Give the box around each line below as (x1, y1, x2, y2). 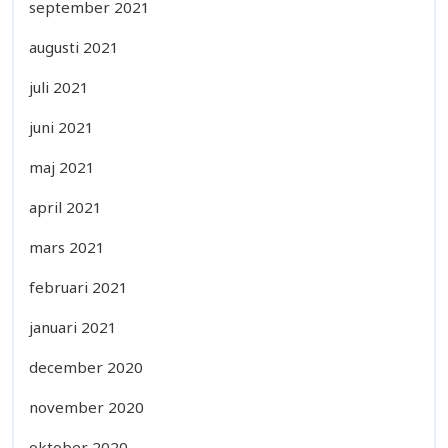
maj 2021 (29, 156, 95, 177)
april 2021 (29, 196, 102, 217)
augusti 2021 (29, 36, 119, 57)
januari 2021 (29, 316, 117, 337)
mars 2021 (29, 236, 105, 257)
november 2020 (29, 396, 144, 417)
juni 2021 (29, 116, 94, 137)
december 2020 (29, 356, 143, 377)
